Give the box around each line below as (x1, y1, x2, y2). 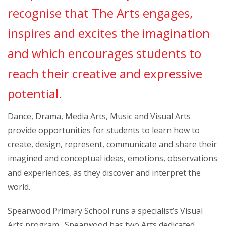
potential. (8, 85, 62, 102)
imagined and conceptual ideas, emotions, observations (8, 153, 217, 164)
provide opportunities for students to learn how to (8, 125, 200, 136)
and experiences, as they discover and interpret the (8, 167, 201, 178)
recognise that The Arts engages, (8, 5, 193, 21)
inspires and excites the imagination (8, 25, 210, 41)
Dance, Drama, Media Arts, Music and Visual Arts (8, 110, 191, 122)
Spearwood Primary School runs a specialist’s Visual (8, 205, 203, 216)
